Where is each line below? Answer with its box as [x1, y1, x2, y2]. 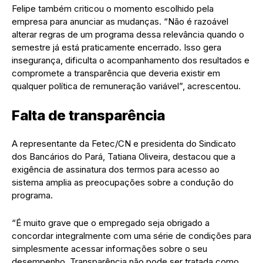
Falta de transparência [12, 106, 165, 124]
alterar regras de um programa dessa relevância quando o [12, 28, 244, 40]
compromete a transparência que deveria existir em [12, 67, 220, 79]
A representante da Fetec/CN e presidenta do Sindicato [12, 137, 236, 149]
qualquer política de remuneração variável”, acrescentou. [12, 80, 241, 92]
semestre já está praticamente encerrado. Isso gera [12, 41, 221, 53]
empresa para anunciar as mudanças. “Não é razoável [12, 15, 228, 27]
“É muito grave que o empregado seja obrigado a [12, 217, 210, 228]
